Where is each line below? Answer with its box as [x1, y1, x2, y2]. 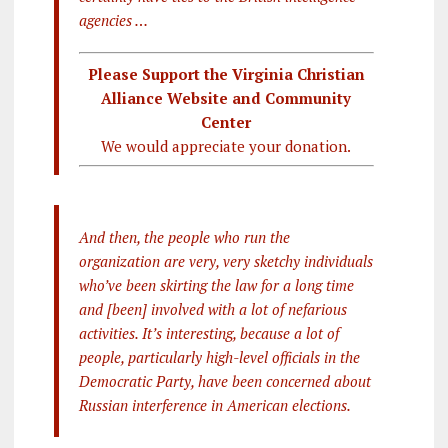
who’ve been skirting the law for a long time [78, 274, 354, 295]
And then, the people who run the [78, 226, 290, 247]
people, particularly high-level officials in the [78, 346, 360, 367]
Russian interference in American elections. [78, 394, 351, 415]
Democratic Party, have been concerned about [78, 370, 371, 391]
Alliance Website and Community [101, 87, 352, 108]
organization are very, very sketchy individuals [78, 250, 373, 271]
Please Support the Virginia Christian [87, 63, 365, 84]
